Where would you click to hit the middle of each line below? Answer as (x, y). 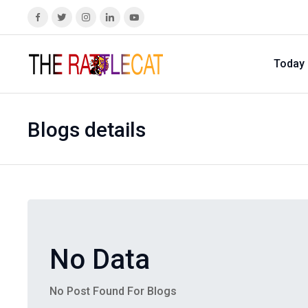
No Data (99, 260)
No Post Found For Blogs (113, 291)
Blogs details (86, 130)
